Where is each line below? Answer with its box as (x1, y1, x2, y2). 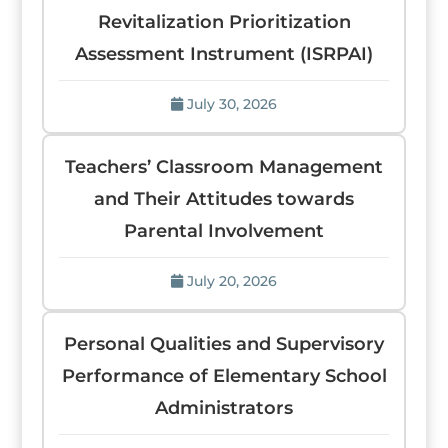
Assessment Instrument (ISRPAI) (75, 43, 373, 65)
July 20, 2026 (187, 272, 277, 290)
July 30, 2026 (187, 95, 277, 113)
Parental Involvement (124, 220, 324, 242)
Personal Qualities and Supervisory (64, 333, 384, 355)
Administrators (155, 397, 293, 419)
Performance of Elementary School (61, 365, 387, 387)
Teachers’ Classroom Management (65, 156, 383, 178)
